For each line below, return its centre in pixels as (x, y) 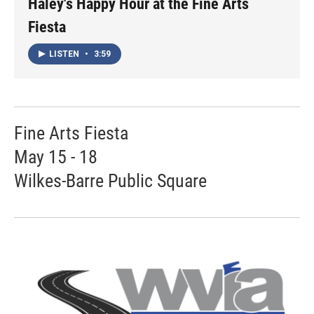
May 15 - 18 (56, 157)
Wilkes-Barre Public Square (110, 180)
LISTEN (65, 54)
